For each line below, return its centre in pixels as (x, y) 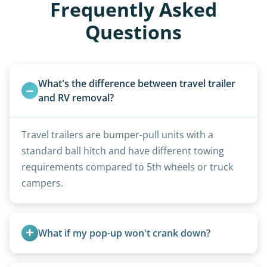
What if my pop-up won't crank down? (124, 233)
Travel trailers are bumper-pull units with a (117, 134)
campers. (42, 183)
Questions (133, 32)
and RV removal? (76, 97)
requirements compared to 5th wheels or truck (127, 167)
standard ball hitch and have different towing (123, 150)
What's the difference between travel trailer (137, 83)
